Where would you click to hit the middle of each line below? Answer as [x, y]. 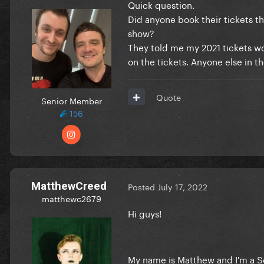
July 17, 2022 [182, 187]
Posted [143, 187]
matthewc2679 [71, 198]
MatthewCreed [69, 186]
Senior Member [71, 100]
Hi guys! [145, 212]
